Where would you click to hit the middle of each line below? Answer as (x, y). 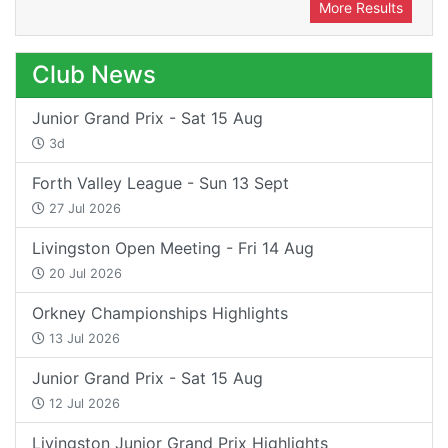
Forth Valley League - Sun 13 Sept (160, 182)
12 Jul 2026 (82, 403)
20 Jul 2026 (83, 273)
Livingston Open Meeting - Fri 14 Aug (173, 247)
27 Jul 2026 (83, 208)
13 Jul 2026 (82, 338)
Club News (94, 74)
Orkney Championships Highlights (160, 312)
